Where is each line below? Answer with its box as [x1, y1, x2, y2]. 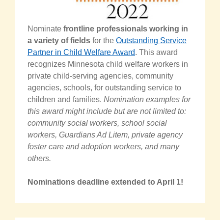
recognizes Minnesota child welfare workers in [27, 60, 188, 69]
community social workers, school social [27, 119, 167, 128]
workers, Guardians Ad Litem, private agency [27, 131, 183, 139]
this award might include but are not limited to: [27, 107, 186, 116]
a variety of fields [27, 36, 90, 45]
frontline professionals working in [63, 25, 188, 33]
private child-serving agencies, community [27, 72, 173, 81]
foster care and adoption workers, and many [27, 142, 179, 151]
